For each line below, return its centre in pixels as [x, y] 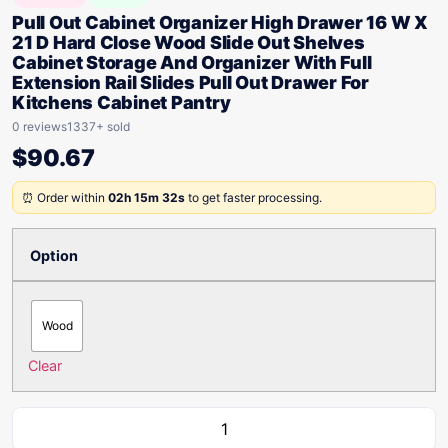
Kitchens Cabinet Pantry [121, 102]
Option [54, 256]
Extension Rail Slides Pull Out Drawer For [190, 82]
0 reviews [39, 126]
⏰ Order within [65, 197]
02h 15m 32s [146, 197]
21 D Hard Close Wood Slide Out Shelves [188, 42]
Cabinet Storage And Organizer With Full [192, 62]
